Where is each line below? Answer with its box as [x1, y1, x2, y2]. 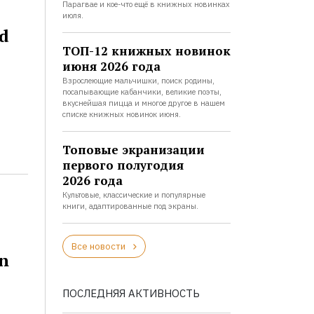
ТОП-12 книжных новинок [62, 43, 231, 59]
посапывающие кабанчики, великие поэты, [62, 87, 221, 97]
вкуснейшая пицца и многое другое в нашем [62, 98, 225, 108]
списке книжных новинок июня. [62, 109, 181, 119]
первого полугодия [62, 157, 184, 173]
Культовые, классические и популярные [62, 190, 205, 200]
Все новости [71, 240, 125, 252]
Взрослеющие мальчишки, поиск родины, [62, 76, 214, 86]
